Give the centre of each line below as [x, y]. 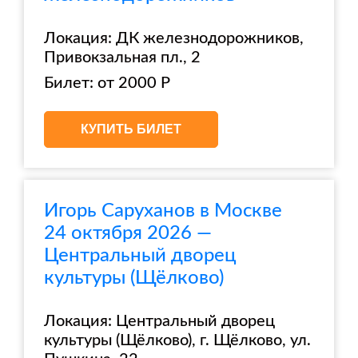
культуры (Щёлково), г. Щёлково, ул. [177, 340]
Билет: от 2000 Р [107, 83]
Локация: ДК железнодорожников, [174, 38]
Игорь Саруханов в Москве [163, 211]
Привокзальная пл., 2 [122, 58]
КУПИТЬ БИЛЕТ [131, 129]
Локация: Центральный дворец [159, 321]
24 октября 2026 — [128, 233]
